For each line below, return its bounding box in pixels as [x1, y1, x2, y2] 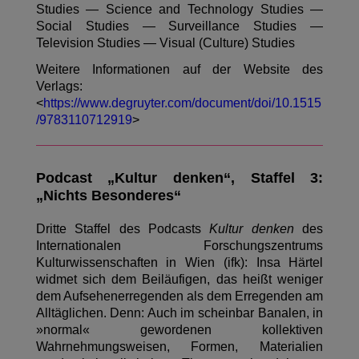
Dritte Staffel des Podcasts [35, 222, 210, 236]
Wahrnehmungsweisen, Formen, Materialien [35, 340, 324, 354]
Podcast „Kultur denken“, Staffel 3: [35, 170, 324, 187]
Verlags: [35, 79, 83, 94]
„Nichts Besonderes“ [35, 188, 181, 204]
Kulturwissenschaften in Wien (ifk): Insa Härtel [35, 256, 324, 270]
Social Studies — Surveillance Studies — [35, 19, 324, 34]
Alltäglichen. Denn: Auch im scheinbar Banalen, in [35, 306, 324, 321]
